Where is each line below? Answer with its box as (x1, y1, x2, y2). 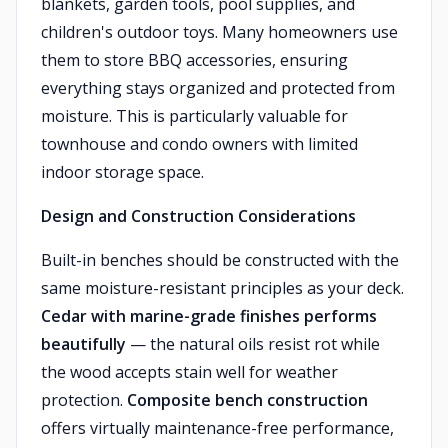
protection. (41, 389, 127, 411)
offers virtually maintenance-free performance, (41, 417, 394, 439)
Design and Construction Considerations (41, 205, 356, 227)
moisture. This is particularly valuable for (41, 105, 348, 127)
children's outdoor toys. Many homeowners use (41, 21, 398, 43)
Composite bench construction (127, 389, 368, 411)
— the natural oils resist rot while (126, 333, 380, 355)
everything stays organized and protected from (41, 77, 395, 99)
